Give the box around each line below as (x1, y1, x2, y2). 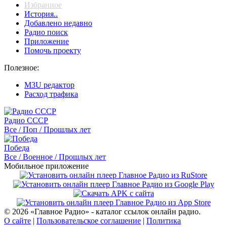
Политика (146, 216, 181, 225)
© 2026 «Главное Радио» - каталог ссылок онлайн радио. (4, 207, 201, 216)
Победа (4, 143, 29, 152)
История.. (24, 10, 58, 18)
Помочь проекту (24, 46, 81, 55)
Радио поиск (24, 28, 68, 36)
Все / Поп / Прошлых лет (4, 125, 91, 134)
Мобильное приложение (4, 162, 89, 170)
